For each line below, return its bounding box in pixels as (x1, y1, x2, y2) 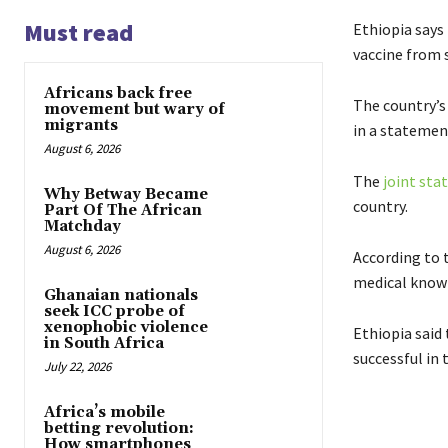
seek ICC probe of (44, 302, 185, 322)
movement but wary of (44, 100, 225, 120)
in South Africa (44, 334, 164, 354)
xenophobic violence (44, 318, 208, 338)
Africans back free (44, 84, 192, 104)
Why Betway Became (44, 185, 208, 205)
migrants (44, 116, 118, 136)
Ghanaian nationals (44, 286, 198, 306)
